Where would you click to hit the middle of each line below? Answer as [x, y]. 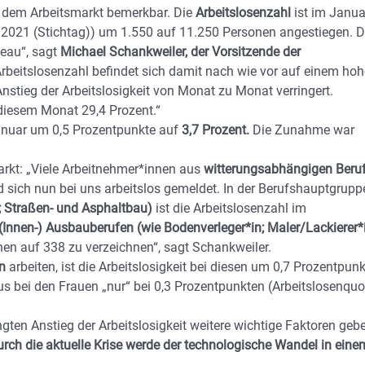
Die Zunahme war [303, 130]
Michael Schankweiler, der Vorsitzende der [180, 52]
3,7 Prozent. [217, 130]
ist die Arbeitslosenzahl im [229, 208]
